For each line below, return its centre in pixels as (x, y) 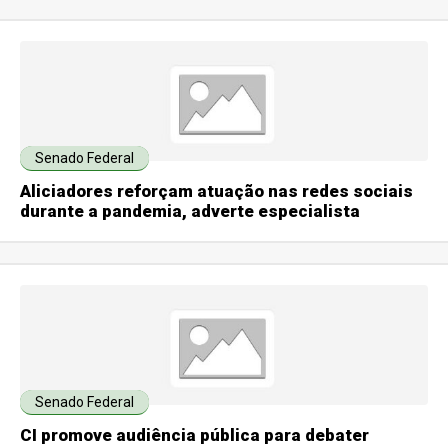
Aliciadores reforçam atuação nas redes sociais (217, 191)
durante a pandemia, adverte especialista (190, 211)
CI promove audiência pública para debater (195, 435)
